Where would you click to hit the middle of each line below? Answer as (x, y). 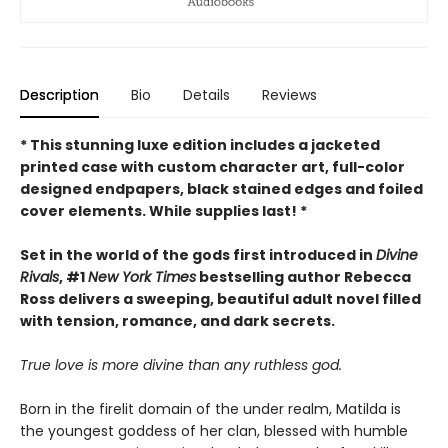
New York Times (142, 277)
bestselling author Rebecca (303, 277)
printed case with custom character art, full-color (212, 167)
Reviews (289, 95)
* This (42, 145)
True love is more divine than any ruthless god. (181, 365)
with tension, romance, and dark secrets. (177, 321)
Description (59, 95)
